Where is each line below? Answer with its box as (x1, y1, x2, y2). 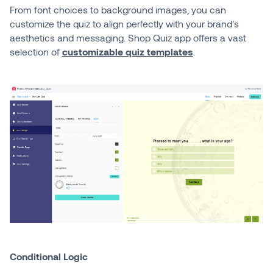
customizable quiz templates (62, 46, 193, 58)
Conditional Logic (9, 250, 88, 262)
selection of (9, 46, 62, 58)
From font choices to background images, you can (9, 4, 226, 16)
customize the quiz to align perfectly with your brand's (9, 18, 239, 30)
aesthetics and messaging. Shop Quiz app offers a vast (9, 32, 246, 44)
